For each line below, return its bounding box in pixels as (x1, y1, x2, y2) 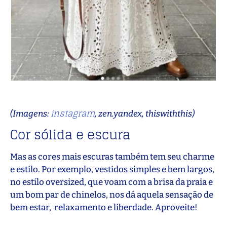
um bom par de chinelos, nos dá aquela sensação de (10, 190, 213, 201)
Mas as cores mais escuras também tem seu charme (10, 152, 214, 163)
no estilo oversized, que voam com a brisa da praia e (10, 177, 213, 188)
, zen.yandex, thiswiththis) (95, 108, 195, 119)
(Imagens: (10, 108, 51, 119)
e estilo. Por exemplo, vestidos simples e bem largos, (10, 164, 214, 175)
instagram (51, 105, 95, 121)
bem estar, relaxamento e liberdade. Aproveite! (10, 202, 198, 213)
